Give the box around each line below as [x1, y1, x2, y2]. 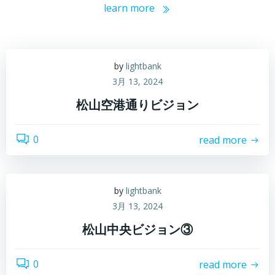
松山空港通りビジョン [76, 96, 199, 114]
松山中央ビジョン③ [82, 221, 193, 238]
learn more [104, 1, 155, 15]
